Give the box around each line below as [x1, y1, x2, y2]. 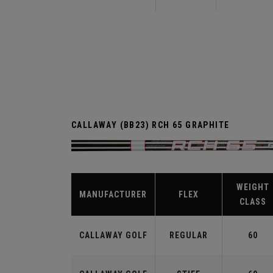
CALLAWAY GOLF [79, 230, 147, 240]
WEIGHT [236, 182, 269, 192]
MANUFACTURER [79, 189, 147, 199]
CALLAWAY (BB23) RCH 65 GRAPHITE [71, 120, 230, 130]
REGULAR [169, 230, 208, 240]
